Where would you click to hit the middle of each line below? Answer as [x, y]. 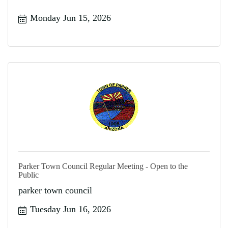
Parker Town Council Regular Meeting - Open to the [103, 166]
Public [28, 175]
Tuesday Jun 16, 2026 [70, 209]
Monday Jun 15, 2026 [70, 18]
